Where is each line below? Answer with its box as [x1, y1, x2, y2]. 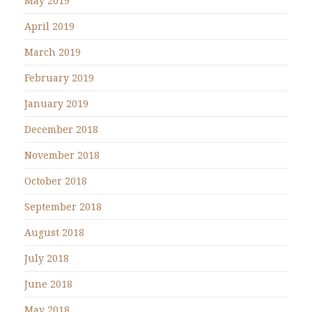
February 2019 [24, 70, 94, 84]
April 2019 [24, 19, 75, 33]
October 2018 [24, 173, 87, 187]
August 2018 [24, 225, 84, 239]
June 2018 [24, 276, 72, 290]
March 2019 [24, 45, 81, 58]
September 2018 [24, 199, 102, 213]
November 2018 [24, 148, 100, 162]
